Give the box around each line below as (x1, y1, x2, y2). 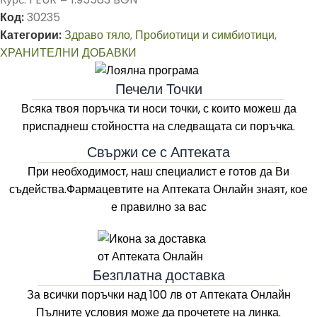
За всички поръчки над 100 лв (26, 287, 183, 303)
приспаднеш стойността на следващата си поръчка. (22, 118, 295, 134)
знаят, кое (253, 181, 308, 197)
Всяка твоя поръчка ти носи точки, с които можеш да (21, 100, 296, 117)
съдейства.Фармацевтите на (9, 181, 162, 197)
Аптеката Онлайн (162, 181, 253, 197)
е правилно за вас (110, 199, 207, 215)
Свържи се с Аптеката (87, 142, 230, 162)
